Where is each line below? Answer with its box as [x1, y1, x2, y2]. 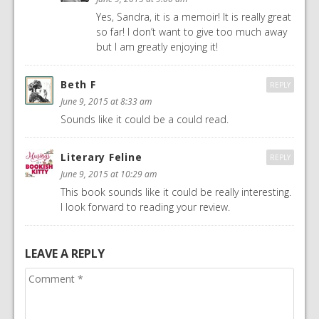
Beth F [61, 78, 96, 92]
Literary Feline [61, 150, 142, 164]
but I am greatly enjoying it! [96, 40, 218, 54]
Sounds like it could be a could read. [61, 113, 229, 127]
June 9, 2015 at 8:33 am [61, 95, 152, 108]
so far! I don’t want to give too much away [96, 25, 287, 39]
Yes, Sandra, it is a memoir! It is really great [96, 10, 291, 24]
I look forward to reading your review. [61, 200, 230, 214]
